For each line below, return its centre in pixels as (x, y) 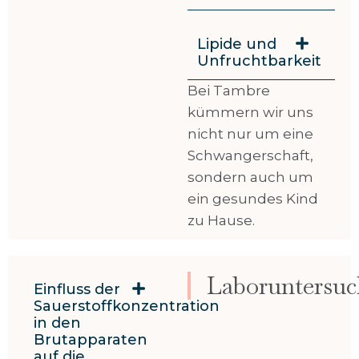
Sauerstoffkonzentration (127, 307)
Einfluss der (77, 290)
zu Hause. (221, 221)
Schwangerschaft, (250, 156)
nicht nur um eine (250, 134)
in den (58, 323)
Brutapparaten (91, 340)
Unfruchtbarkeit (259, 61)
